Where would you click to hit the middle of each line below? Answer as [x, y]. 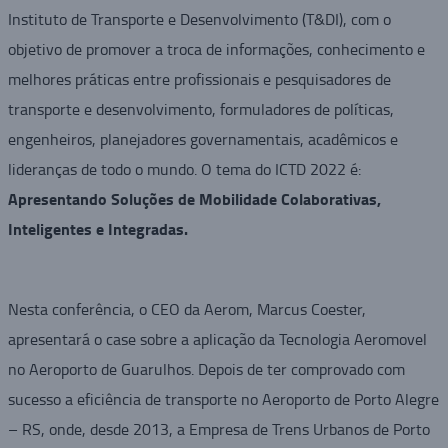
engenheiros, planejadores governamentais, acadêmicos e [202, 139]
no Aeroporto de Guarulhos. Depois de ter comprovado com [206, 369]
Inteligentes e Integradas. [97, 229]
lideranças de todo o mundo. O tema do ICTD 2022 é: [184, 169]
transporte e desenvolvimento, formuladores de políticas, [200, 109]
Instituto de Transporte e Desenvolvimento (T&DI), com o [199, 19]
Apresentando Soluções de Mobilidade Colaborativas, [194, 199]
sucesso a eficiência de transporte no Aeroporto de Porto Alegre [223, 399]
